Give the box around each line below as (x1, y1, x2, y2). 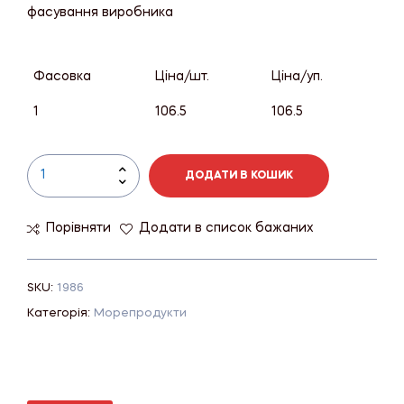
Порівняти (46, 221, 111, 234)
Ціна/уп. (271, 69, 323, 83)
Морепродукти (94, 308, 187, 320)
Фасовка (33, 69, 91, 83)
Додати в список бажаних (139, 221, 314, 234)
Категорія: (27, 308, 94, 320)
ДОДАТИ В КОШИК (185, 170, 293, 181)
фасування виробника (27, 5, 173, 19)
